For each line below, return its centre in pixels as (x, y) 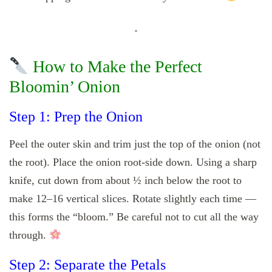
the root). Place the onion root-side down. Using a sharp (133, 162)
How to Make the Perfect (115, 67)
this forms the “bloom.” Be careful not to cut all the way (134, 216)
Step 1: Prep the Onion (76, 116)
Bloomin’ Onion (65, 87)
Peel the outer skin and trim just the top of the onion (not (135, 144)
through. (29, 235)
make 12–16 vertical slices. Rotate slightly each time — (133, 198)
